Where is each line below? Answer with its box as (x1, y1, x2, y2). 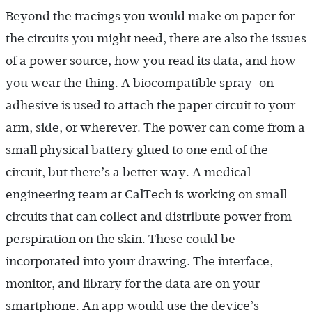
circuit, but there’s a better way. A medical (6, 164, 251, 179)
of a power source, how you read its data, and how (6, 53, 296, 68)
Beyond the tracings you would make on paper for (6, 8, 295, 23)
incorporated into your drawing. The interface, (6, 253, 273, 268)
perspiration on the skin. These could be (6, 231, 235, 246)
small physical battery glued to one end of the (6, 142, 268, 157)
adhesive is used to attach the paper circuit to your (6, 97, 295, 112)
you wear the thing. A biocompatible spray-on (6, 75, 274, 90)
